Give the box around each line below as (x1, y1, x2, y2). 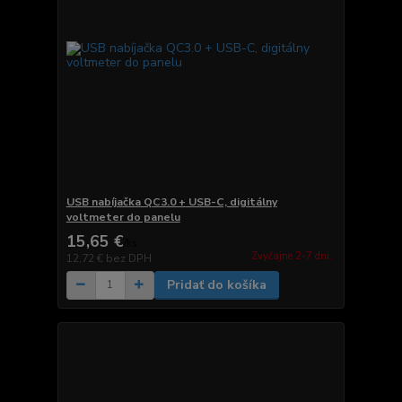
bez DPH (105, 250, 152, 266)
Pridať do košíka (166, 275, 267, 293)
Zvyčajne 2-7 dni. (250, 249, 332, 263)
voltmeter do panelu (66, 209, 180, 224)
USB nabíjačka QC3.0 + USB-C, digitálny (66, 194, 277, 209)
